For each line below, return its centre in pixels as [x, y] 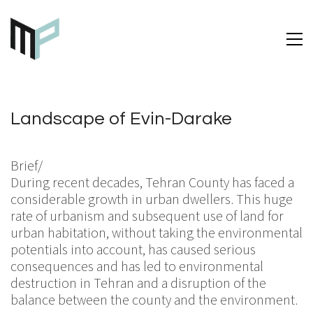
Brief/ [27, 165]
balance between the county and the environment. [154, 299]
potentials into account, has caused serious [133, 249]
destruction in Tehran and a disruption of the [138, 282]
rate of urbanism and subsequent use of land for [147, 215]
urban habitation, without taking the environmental [156, 232]
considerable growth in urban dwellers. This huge [152, 198]
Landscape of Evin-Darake [121, 119]
